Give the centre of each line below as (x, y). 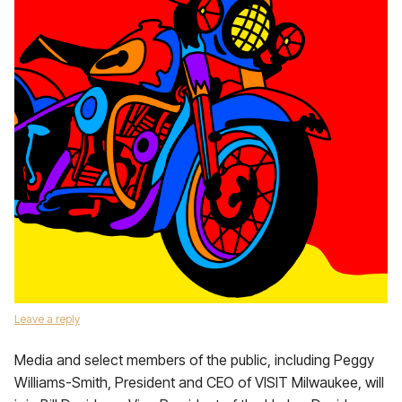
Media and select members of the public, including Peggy (194, 360)
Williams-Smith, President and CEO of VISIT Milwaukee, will (199, 382)
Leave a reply (47, 319)
